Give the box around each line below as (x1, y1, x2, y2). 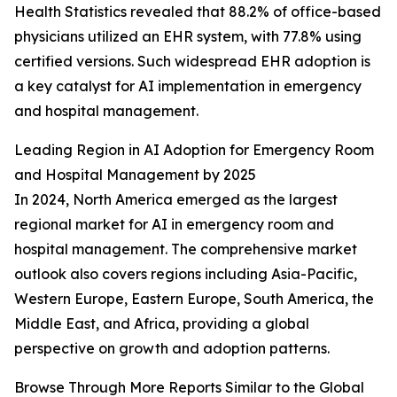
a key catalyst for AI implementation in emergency (14, 77, 362, 96)
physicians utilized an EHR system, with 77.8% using (14, 27, 362, 46)
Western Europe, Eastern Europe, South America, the (14, 290, 374, 308)
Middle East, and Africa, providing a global (14, 315, 309, 333)
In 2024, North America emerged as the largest (14, 191, 338, 209)
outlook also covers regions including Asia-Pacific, (14, 265, 357, 284)
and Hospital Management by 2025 (14, 166, 256, 184)
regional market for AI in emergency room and (14, 215, 334, 234)
